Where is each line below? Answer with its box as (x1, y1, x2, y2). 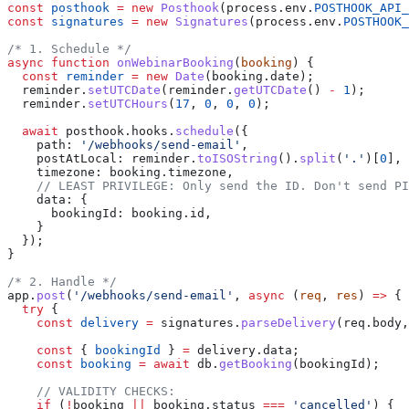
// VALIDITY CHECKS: (7, 383, 175, 398)
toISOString (197, 151, 278, 165)
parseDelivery (241, 315, 336, 330)
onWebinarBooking (110, 55, 234, 69)
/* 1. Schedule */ (7, 41, 131, 56)
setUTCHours (88, 96, 168, 110)
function (44, 55, 110, 69)
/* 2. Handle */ (7, 274, 117, 288)
